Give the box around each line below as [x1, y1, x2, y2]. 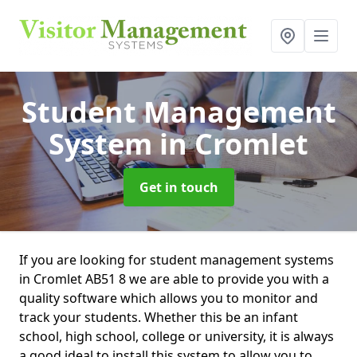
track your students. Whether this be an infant [19, 308, 298, 326]
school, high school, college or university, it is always [19, 328, 334, 345]
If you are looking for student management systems [19, 251, 334, 269]
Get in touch [139, 178, 218, 196]
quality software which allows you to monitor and [19, 289, 318, 307]
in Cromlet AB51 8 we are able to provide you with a [19, 270, 329, 288]
